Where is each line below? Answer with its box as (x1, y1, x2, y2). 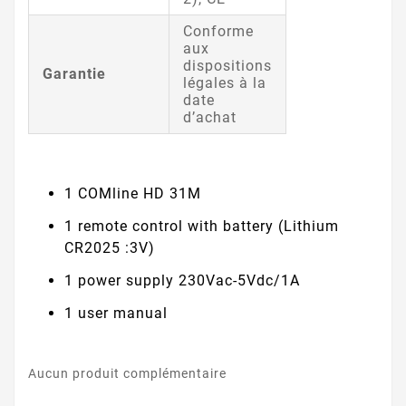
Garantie (43, 64, 106, 82)
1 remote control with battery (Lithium (64, 217, 339, 235)
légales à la (183, 73, 266, 92)
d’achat (183, 108, 237, 126)
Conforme (183, 22, 254, 40)
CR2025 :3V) (64, 238, 155, 256)
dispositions (183, 56, 272, 74)
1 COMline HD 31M (64, 184, 201, 202)
